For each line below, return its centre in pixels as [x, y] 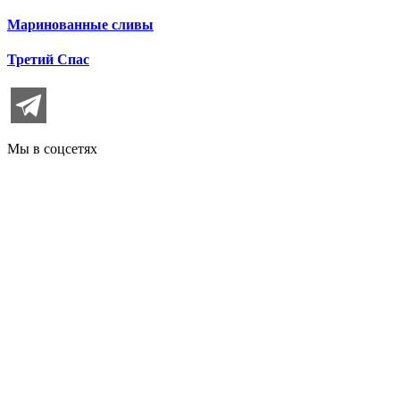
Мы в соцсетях [52, 148]
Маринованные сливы [80, 25]
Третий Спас [48, 60]
